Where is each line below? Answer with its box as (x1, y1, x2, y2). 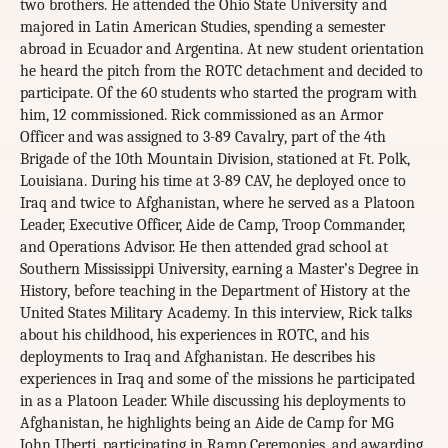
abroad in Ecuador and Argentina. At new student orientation (20, 40, 424, 59)
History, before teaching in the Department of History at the (20, 282, 410, 301)
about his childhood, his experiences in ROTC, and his (20, 326, 369, 345)
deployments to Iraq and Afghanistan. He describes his (20, 348, 375, 367)
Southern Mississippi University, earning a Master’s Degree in (20, 260, 419, 279)
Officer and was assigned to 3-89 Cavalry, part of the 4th (20, 128, 386, 147)
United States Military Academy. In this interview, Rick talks (20, 304, 412, 323)
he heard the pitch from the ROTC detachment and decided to (20, 62, 423, 81)
